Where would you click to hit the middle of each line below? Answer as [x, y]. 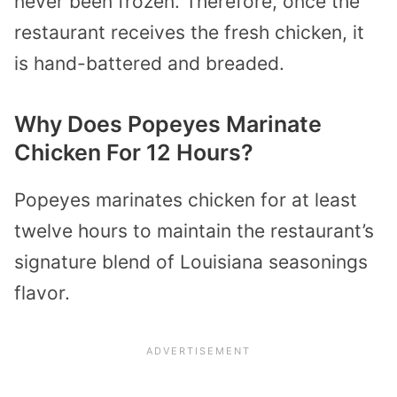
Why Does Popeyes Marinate [168, 125]
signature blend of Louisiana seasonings [191, 262]
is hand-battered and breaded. [149, 63]
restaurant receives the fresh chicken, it [189, 32]
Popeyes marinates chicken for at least [186, 200]
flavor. [42, 293]
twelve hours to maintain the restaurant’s [194, 231]
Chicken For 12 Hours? [134, 153]
